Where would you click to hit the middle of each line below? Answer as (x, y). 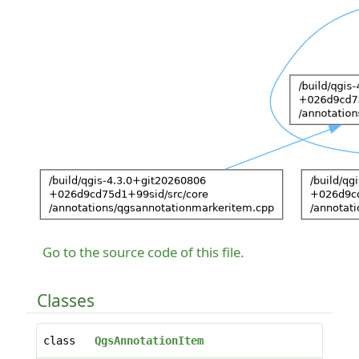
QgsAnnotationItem (149, 340)
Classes (65, 300)
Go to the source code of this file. (144, 252)
